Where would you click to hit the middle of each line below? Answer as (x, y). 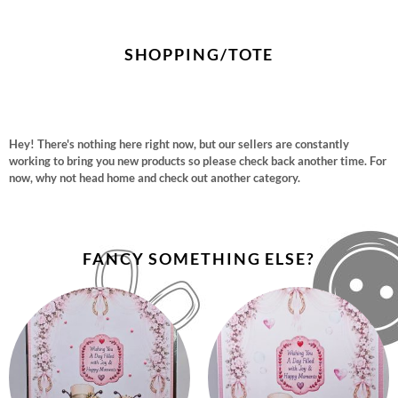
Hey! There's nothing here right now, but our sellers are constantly (179, 144)
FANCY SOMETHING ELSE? (199, 259)
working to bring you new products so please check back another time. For (198, 161)
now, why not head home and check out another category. (155, 178)
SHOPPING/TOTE (199, 54)
